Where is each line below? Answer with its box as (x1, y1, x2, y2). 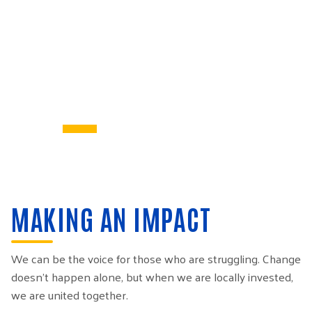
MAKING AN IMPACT (11, 201, 212, 235)
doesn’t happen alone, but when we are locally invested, (11, 266, 293, 288)
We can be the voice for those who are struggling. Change (11, 248, 301, 270)
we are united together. (11, 284, 128, 306)
